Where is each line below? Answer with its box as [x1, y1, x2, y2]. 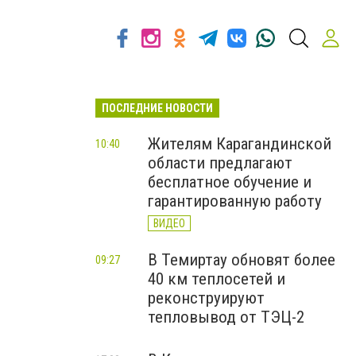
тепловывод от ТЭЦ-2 [148, 308, 304, 327]
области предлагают [148, 153, 292, 172]
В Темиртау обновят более [148, 250, 335, 269]
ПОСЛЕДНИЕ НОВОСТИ [102, 102, 213, 114]
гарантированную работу [148, 192, 322, 211]
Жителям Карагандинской [148, 134, 331, 153]
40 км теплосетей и [148, 269, 285, 288]
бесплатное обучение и [148, 172, 311, 192]
